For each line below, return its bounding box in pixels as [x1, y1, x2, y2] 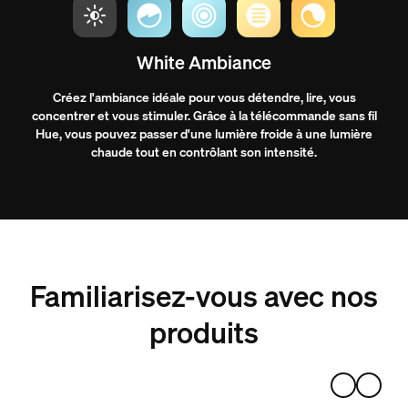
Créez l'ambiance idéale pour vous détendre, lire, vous [52, 87, 356, 106]
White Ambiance [137, 49, 271, 75]
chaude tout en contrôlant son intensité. [91, 142, 317, 160]
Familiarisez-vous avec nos [30, 276, 378, 315]
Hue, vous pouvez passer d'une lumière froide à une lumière [36, 124, 372, 142]
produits [149, 312, 259, 352]
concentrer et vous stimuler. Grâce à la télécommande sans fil [31, 106, 377, 124]
